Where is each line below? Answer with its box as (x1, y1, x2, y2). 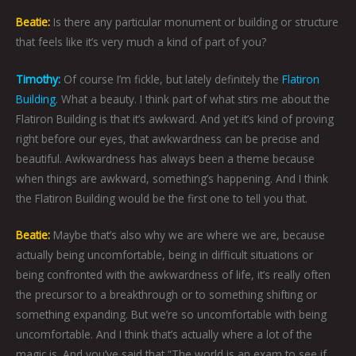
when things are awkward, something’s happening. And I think (16, 170, 328, 186)
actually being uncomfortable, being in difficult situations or (16, 247, 313, 263)
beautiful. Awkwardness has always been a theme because (16, 150, 315, 166)
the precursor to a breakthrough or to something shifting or (16, 287, 317, 303)
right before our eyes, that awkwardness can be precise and (16, 130, 319, 146)
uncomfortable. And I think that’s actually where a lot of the (16, 327, 312, 342)
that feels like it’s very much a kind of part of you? (16, 33, 266, 49)
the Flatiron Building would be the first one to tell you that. (16, 190, 308, 206)
